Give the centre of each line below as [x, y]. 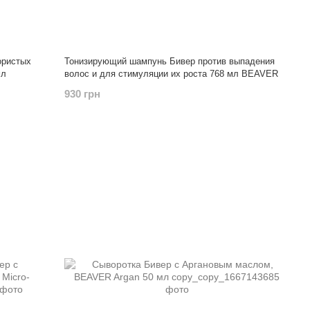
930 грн [83, 94]
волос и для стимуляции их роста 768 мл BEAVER [172, 74]
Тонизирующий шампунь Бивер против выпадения [170, 61]
